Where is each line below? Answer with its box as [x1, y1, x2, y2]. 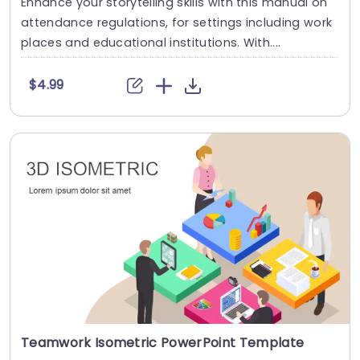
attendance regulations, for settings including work [21, 14, 333, 31]
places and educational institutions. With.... [21, 34, 281, 51]
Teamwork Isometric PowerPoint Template [21, 333, 305, 352]
